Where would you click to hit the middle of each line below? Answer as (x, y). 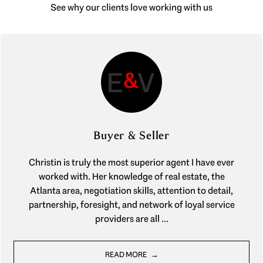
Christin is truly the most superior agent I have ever (131, 163)
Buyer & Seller (131, 136)
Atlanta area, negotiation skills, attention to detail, (131, 191)
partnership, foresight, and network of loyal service (131, 205)
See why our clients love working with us (131, 8)
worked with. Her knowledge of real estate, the (131, 177)
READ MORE (126, 255)
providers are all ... (131, 219)
